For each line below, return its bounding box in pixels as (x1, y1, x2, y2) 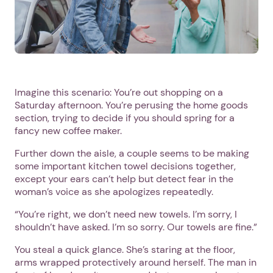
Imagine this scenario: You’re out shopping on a (15, 85, 223, 99)
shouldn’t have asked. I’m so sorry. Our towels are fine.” (15, 220, 257, 233)
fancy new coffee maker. (15, 124, 122, 137)
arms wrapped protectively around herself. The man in (15, 255, 257, 269)
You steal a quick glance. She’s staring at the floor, (15, 243, 235, 256)
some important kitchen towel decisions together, (15, 159, 236, 172)
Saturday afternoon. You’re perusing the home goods (15, 98, 248, 112)
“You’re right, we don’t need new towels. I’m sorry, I (15, 207, 237, 221)
